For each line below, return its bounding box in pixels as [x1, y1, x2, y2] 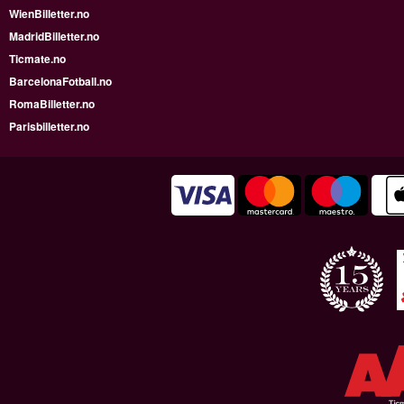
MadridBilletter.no [9, 27, 99, 44]
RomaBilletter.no [9, 95, 95, 112]
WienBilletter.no [9, 5, 89, 22]
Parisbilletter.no [9, 117, 89, 134]
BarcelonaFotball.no [9, 72, 112, 89]
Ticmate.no [9, 50, 66, 67]
